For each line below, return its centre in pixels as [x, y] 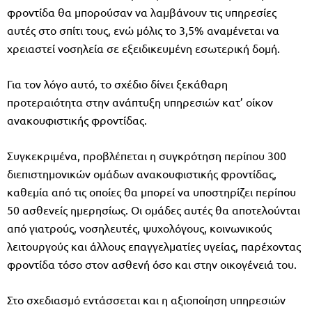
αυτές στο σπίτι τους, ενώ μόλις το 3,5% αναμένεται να [143, 30]
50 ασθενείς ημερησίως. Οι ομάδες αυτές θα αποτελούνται [154, 209]
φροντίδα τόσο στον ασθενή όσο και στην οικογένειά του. [152, 264]
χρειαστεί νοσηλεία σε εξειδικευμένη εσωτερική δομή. [143, 48]
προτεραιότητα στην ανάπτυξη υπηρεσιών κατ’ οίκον [140, 101]
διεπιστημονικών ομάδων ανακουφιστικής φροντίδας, [142, 173]
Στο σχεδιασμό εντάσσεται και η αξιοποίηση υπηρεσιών [146, 299]
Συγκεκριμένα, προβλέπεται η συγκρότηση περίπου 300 [147, 155]
